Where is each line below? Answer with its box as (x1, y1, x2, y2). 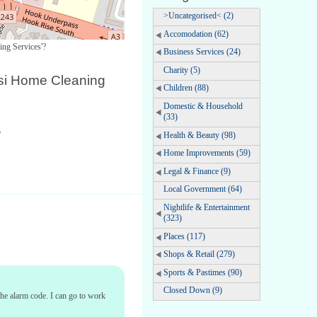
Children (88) (163, 83, 209, 93)
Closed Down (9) (163, 285, 222, 296)
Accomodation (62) (163, 28, 229, 39)
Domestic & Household (163, 101, 243, 112)
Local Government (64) (163, 184, 242, 195)
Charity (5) (163, 64, 200, 75)
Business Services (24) (163, 47, 241, 57)
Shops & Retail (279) (163, 249, 235, 260)
